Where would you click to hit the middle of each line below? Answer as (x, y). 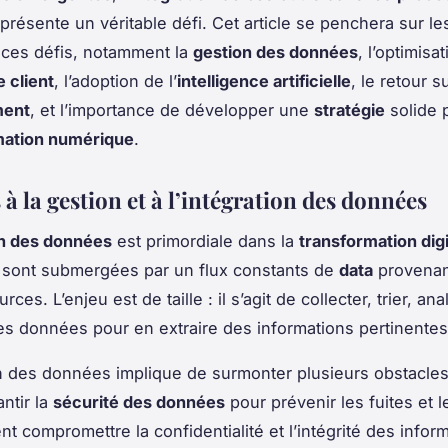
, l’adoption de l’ (115, 80)
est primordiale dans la (205, 240)
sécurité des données (139, 401)
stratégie (349, 109)
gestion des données (275, 51)
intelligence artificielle (264, 80)
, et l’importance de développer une (172, 109)
